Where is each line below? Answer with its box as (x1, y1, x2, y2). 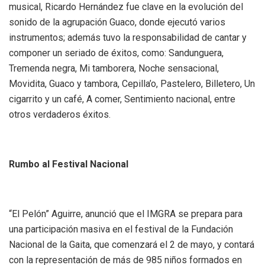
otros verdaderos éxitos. (9, 108, 111, 120)
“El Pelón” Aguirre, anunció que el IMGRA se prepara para (9, 208, 243, 219)
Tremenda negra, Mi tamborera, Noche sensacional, (9, 62, 219, 74)
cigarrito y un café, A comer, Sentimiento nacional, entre (9, 93, 235, 105)
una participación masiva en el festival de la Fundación (9, 223, 233, 235)
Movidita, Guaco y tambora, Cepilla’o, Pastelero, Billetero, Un (9, 77, 255, 89)
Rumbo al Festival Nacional (9, 158, 128, 170)
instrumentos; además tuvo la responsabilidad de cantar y (9, 31, 247, 43)
